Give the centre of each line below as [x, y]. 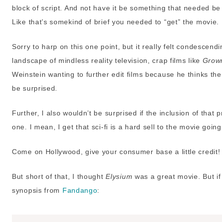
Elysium [120, 177]
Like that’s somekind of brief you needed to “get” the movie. [116, 22]
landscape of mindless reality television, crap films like [107, 61]
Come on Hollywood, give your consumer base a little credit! [116, 152]
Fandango [80, 191]
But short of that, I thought [59, 177]
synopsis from [37, 191]
